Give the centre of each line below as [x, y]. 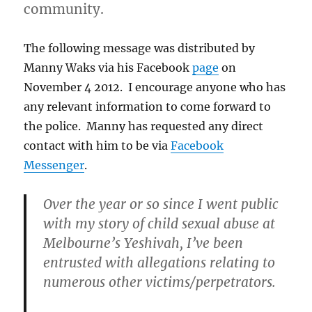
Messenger [54, 165]
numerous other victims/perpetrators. [160, 282]
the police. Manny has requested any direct [144, 126]
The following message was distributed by [140, 48]
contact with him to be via [97, 146]
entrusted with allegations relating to [159, 263]
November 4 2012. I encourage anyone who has [155, 87]
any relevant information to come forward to [148, 107]
